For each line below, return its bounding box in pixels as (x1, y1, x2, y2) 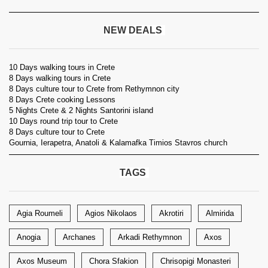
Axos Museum (17, 257, 67, 266)
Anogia (17, 233, 41, 242)
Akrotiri (159, 209, 184, 218)
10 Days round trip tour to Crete (9, 117, 118, 126)
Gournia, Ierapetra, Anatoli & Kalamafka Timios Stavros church (9, 138, 227, 147)
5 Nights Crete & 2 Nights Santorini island (9, 106, 153, 115)
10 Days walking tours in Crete (9, 63, 115, 72)
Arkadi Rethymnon (118, 233, 182, 242)
